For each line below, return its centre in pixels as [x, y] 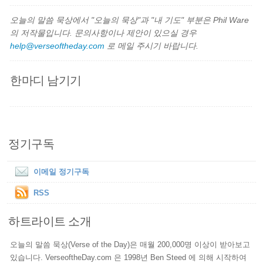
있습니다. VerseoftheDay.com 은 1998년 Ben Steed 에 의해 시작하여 [129, 257]
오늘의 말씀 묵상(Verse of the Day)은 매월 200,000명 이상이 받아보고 [130, 245]
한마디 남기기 [46, 80]
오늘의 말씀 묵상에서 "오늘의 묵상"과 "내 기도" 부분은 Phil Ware [130, 20]
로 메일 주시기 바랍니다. [152, 46]
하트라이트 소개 [50, 221]
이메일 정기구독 [62, 172]
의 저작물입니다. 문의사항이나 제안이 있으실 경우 [104, 33]
